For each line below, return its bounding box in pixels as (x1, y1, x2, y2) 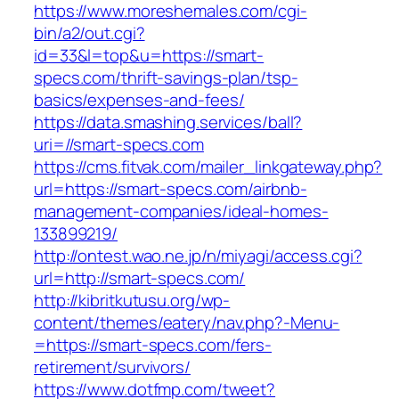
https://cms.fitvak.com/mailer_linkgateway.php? (34, 155, 383, 179)
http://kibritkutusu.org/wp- (34, 289, 231, 313)
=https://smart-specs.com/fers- (34, 333, 272, 357)
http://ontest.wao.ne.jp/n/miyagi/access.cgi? (34, 244, 362, 268)
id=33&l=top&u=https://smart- (34, 44, 265, 68)
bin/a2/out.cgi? (34, 21, 145, 45)
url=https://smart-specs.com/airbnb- (34, 177, 307, 201)
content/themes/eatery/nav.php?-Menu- (34, 311, 340, 335)
